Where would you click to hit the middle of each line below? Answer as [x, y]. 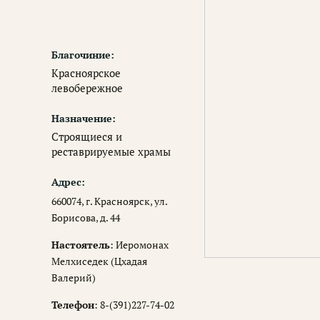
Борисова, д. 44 [86, 218]
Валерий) [74, 277]
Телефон [73, 304]
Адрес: [68, 182]
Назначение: [84, 119]
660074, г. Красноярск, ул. [109, 201]
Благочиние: [83, 55]
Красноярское [86, 73]
